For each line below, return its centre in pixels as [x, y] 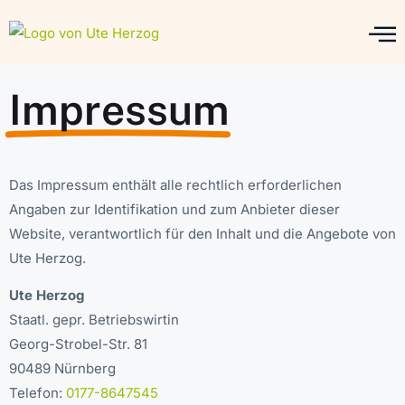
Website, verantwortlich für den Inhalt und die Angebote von [202, 234]
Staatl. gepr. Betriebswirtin [94, 320]
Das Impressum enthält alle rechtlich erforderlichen [175, 185]
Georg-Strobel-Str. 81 [78, 344]
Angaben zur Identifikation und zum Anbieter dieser [174, 209]
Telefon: [38, 393]
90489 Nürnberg [62, 369]
